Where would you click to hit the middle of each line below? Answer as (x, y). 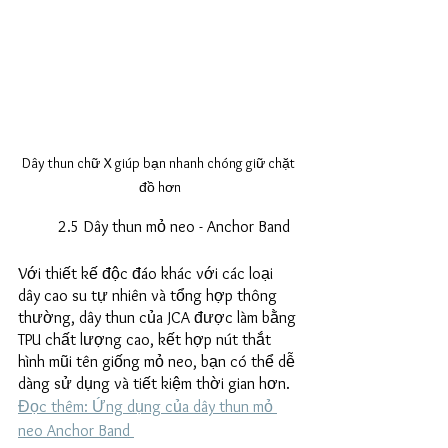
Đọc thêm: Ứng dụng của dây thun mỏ (147, 407)
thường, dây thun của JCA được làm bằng (159, 318)
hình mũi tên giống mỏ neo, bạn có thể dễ (158, 362)
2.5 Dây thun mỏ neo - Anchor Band (174, 227)
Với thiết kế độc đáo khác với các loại (147, 274)
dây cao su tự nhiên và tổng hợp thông (149, 296)
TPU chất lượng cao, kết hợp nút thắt (146, 340)
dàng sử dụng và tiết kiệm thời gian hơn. (156, 384)
